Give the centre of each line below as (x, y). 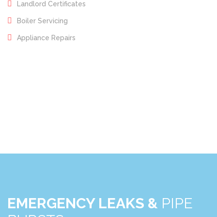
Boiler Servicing (42, 21)
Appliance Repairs (46, 38)
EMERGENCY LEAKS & (84, 203)
